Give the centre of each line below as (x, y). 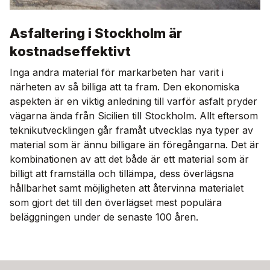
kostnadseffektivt (70, 51)
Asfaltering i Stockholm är (96, 33)
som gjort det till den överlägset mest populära (116, 202)
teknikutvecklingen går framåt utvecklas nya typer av (131, 130)
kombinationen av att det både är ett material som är (129, 159)
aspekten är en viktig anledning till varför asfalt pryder (133, 101)
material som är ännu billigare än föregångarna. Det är (134, 144)
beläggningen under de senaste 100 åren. (104, 217)
